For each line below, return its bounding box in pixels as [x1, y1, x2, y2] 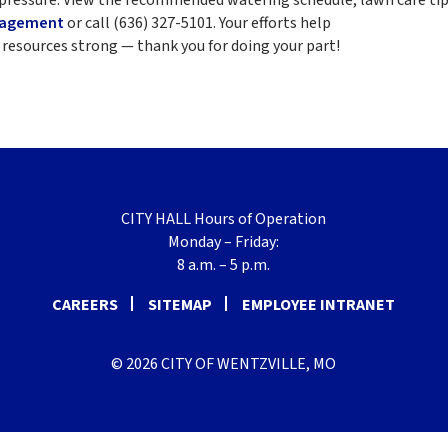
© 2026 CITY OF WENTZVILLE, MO [111, 352, 337, 375]
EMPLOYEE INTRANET [242, 293, 396, 316]
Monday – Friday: [168, 230, 280, 253]
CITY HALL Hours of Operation [121, 207, 327, 230]
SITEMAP [148, 293, 213, 316]
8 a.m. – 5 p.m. [177, 253, 271, 276]
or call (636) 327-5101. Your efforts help [64, 11, 331, 34]
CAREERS [52, 293, 119, 316]
